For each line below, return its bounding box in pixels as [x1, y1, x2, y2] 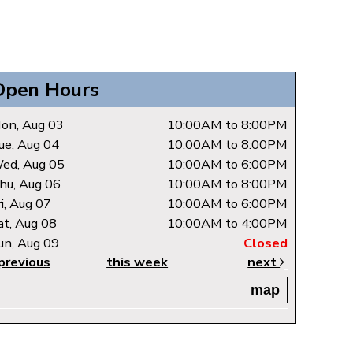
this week [106, 253, 169, 272]
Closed [243, 234, 288, 253]
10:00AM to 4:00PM [167, 214, 288, 233]
